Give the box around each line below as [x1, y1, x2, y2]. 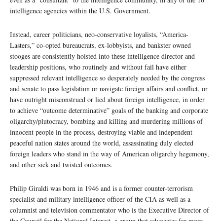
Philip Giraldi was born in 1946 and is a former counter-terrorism [10, 184, 193, 193]
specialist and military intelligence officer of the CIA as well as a [10, 194, 190, 204]
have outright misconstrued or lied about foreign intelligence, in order [10, 95, 205, 105]
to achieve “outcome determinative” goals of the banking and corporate [10, 106, 208, 115]
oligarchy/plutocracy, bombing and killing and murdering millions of [10, 116, 203, 126]
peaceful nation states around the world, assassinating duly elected [10, 138, 193, 148]
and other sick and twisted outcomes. [10, 160, 112, 170]
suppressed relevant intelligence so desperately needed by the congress [10, 73, 205, 83]
